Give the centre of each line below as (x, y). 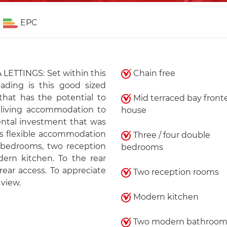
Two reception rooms (175, 172)
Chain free (153, 73)
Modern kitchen (165, 197)
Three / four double (171, 135)
